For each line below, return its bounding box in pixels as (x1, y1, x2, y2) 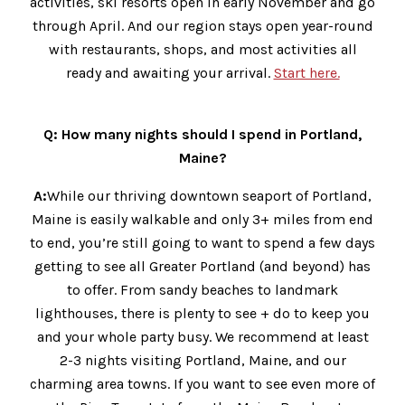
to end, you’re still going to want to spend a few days (30, 234, 375, 252)
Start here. (273, 64, 340, 82)
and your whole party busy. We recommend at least (36, 328, 369, 346)
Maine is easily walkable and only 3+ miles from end (32, 211, 373, 229)
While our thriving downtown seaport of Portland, (47, 187, 372, 205)
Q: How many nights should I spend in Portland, (43, 126, 362, 144)
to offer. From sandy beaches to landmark (67, 281, 338, 299)
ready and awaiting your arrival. (65, 64, 274, 82)
